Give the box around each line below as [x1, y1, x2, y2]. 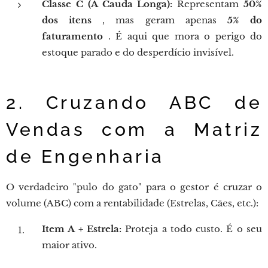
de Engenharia [6, 146, 165, 167]
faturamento [42, 31, 103, 42]
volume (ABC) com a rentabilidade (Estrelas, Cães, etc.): [6, 197, 258, 209]
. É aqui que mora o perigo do [103, 31, 262, 42]
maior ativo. [42, 239, 97, 251]
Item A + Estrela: [42, 223, 121, 234]
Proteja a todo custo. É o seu [121, 223, 263, 234]
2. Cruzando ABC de [6, 92, 262, 113]
